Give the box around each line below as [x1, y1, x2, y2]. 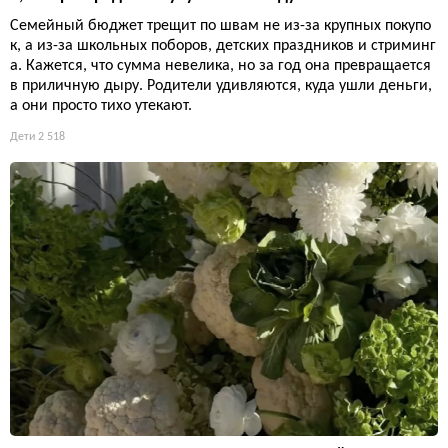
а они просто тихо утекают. [10, 97, 192, 114]
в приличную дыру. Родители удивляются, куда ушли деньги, [10, 77, 432, 94]
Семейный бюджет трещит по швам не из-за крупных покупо [10, 17, 431, 34]
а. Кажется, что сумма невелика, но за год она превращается [10, 57, 431, 74]
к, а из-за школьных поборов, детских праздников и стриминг [10, 37, 436, 54]
